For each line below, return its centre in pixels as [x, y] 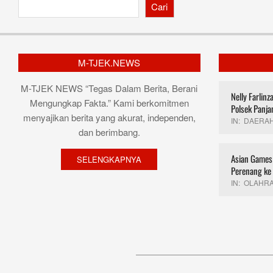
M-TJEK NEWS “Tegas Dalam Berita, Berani [109, 88]
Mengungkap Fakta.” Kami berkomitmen [109, 103]
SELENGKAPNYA [109, 160]
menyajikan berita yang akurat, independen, [109, 118]
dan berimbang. [109, 132]
